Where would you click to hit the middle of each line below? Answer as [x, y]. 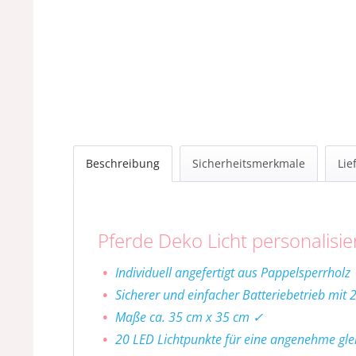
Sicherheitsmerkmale [249, 163]
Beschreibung [123, 163]
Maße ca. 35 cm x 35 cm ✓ [189, 317]
